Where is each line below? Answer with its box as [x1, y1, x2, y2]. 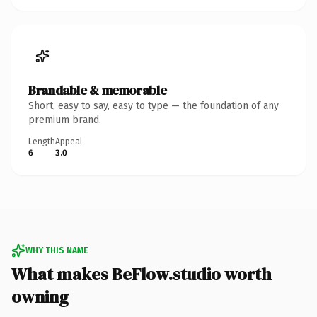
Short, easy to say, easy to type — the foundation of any [28, 99, 279, 112]
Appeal [55, 136, 82, 146]
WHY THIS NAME [25, 245, 88, 255]
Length [28, 136, 55, 146]
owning [11, 284, 69, 309]
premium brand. [28, 113, 101, 126]
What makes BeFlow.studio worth [11, 262, 272, 286]
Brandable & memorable [28, 81, 167, 99]
